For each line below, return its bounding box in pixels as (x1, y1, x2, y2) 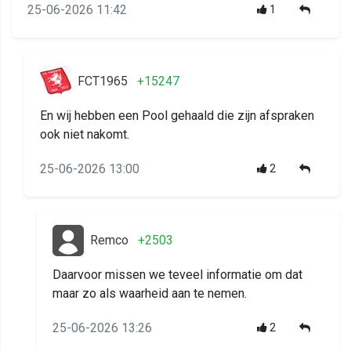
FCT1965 (78, 74, 128, 89)
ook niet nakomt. (40, 127, 129, 143)
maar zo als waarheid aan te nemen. (52, 286, 247, 302)
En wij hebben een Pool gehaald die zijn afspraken (40, 108, 314, 124)
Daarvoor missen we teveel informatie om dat (52, 267, 302, 283)
